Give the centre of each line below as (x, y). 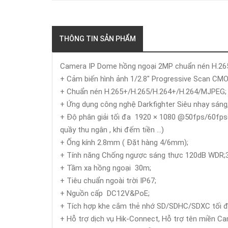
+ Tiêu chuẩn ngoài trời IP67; (108, 181)
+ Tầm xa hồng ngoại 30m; (107, 168)
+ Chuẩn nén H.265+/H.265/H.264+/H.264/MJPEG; (143, 92)
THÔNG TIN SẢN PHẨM (97, 39)
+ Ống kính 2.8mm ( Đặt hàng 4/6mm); (125, 142)
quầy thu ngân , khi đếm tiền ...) (112, 130)
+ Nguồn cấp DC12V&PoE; (105, 193)
